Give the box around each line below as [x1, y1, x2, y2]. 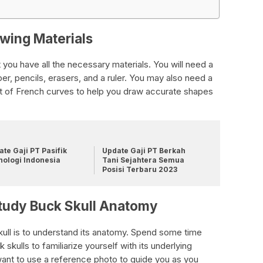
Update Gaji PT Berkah [102, 146, 186, 156]
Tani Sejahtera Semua [102, 156, 184, 165]
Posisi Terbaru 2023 [102, 165, 177, 174]
